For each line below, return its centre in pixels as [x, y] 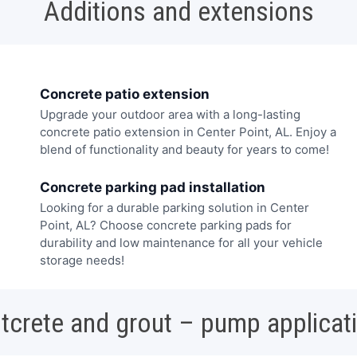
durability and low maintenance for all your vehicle [181, 242]
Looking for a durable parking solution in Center [175, 207]
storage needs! [82, 260]
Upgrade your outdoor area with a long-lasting [170, 115]
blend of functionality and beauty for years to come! [184, 150]
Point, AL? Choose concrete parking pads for [166, 225]
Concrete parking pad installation [153, 187]
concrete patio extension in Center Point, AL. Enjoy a [188, 132]
